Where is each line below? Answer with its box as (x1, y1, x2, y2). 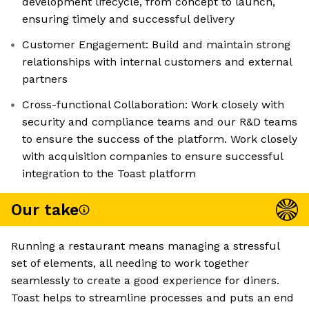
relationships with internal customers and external (22, 55, 292, 69)
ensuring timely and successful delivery (22, 12, 235, 26)
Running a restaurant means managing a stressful (11, 239, 279, 253)
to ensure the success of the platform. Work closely (22, 132, 297, 146)
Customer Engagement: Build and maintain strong (22, 38, 290, 52)
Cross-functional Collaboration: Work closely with (22, 98, 284, 112)
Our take (11, 200, 79, 219)
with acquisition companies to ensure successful (22, 150, 283, 163)
